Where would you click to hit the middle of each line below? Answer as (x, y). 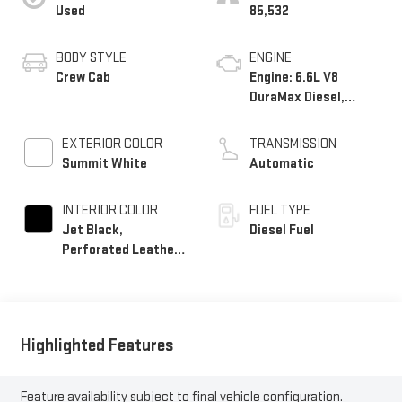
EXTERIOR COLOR (112, 144)
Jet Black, (92, 231)
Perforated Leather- (123, 250)
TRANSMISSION (293, 144)
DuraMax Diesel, (297, 98)
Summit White (104, 164)
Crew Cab (83, 78)
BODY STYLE (91, 58)
